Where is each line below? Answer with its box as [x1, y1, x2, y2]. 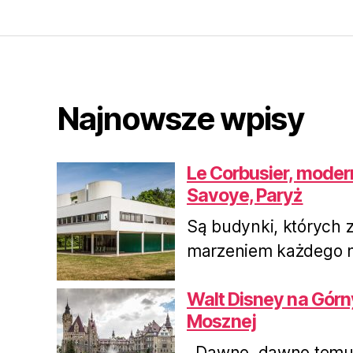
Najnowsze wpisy [57, 99, 304, 139]
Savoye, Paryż [187, 184, 303, 207]
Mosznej [187, 310, 257, 333]
